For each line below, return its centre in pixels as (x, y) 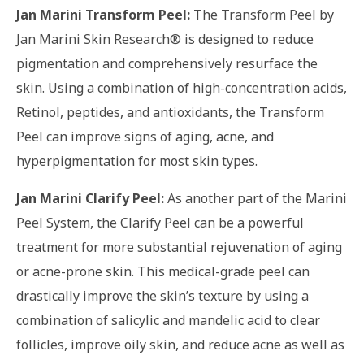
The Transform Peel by (262, 14)
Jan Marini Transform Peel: (103, 14)
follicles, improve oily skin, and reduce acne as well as (180, 344)
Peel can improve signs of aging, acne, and (145, 136)
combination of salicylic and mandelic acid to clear (168, 320)
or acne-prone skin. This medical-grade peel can (163, 271)
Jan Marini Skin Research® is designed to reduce (165, 39)
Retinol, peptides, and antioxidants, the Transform (170, 112)
